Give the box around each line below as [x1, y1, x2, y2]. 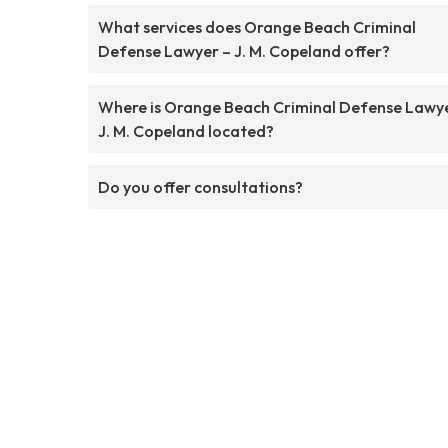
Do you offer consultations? [98, 176, 303, 197]
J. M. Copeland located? [98, 120, 274, 141]
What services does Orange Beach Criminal [98, 16, 416, 37]
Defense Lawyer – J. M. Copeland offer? [98, 40, 390, 61]
